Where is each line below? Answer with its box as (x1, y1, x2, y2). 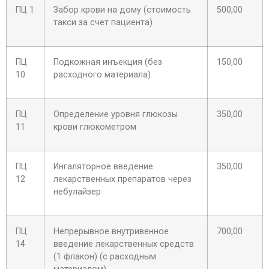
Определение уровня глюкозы (53, 109, 178, 120)
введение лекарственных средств (53, 239, 194, 250)
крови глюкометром (53, 122, 136, 133)
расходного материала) (53, 70, 151, 80)
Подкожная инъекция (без (53, 57, 162, 68)
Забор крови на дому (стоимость (53, 5, 191, 16)
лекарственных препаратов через (53, 174, 192, 185)
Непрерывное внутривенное (53, 226, 169, 237)
